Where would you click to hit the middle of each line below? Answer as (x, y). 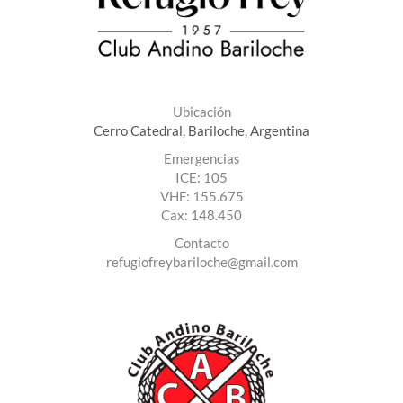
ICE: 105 (201, 178)
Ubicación (201, 112)
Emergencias (201, 159)
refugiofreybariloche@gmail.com (201, 263)
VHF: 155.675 (201, 197)
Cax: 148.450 (201, 216)
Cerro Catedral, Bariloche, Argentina (201, 131)
